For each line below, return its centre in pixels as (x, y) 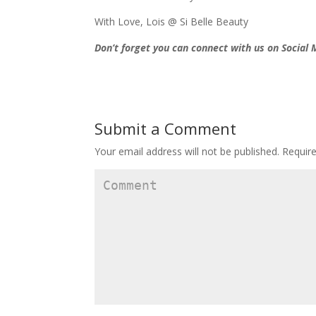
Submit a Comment (166, 128)
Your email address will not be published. (187, 151)
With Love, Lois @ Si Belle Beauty (172, 21)
